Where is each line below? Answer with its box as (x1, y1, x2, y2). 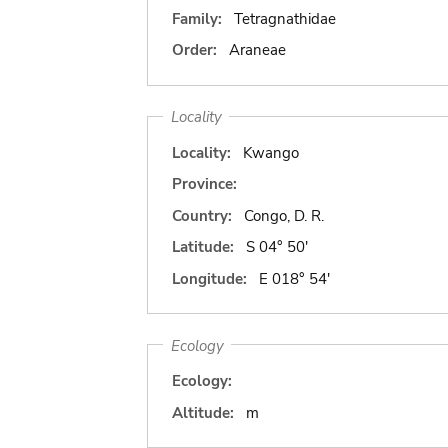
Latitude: (172, 237, 234, 257)
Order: (172, 40, 217, 60)
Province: (172, 174, 237, 194)
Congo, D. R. (243, 205, 324, 226)
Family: (172, 8, 222, 29)
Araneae (228, 40, 286, 60)
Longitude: (172, 268, 247, 289)
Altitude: (172, 402, 234, 423)
